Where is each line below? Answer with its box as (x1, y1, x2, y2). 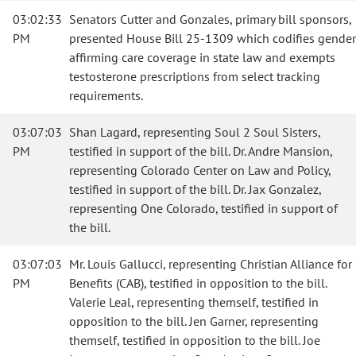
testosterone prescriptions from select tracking (69, 68, 320, 84)
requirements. (69, 87, 143, 103)
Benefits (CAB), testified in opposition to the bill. (69, 275, 327, 291)
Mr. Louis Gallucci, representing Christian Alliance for (69, 256, 352, 272)
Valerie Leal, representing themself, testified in (69, 294, 319, 310)
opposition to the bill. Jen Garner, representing (69, 313, 319, 329)
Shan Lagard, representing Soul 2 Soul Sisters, (69, 124, 320, 140)
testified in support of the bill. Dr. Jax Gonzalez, (69, 181, 321, 197)
